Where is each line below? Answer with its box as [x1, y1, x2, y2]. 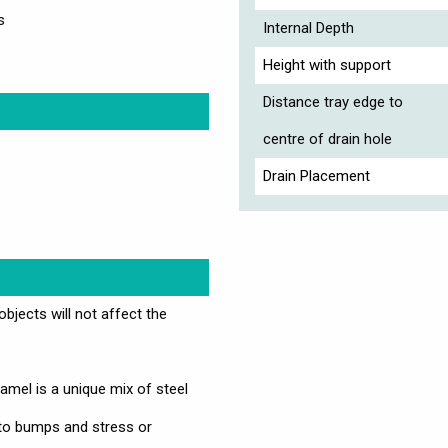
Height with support [262, 55, 391, 74]
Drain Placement [262, 166, 370, 185]
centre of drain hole [262, 129, 392, 148]
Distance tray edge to [262, 92, 403, 111]
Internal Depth [262, 18, 354, 37]
